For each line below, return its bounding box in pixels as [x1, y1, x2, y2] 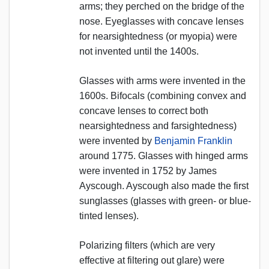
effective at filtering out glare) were [79, 255, 225, 265]
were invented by [79, 135, 154, 146]
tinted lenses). [79, 210, 139, 221]
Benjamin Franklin [154, 135, 232, 146]
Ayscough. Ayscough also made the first [79, 180, 249, 191]
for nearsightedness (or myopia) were [79, 31, 237, 41]
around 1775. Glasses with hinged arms [79, 150, 248, 161]
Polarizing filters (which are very [79, 240, 215, 250]
